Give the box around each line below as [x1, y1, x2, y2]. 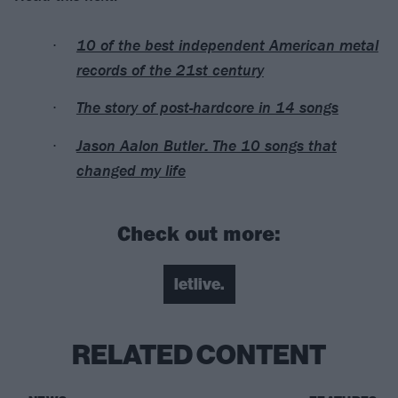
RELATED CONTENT [72, 338, 326, 371]
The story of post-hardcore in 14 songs [76, 97, 338, 118]
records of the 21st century [76, 60, 264, 81]
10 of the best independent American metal [76, 35, 378, 56]
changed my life [76, 159, 186, 180]
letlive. [173, 274, 225, 294]
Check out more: [117, 219, 281, 246]
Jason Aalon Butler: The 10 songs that [76, 134, 337, 155]
